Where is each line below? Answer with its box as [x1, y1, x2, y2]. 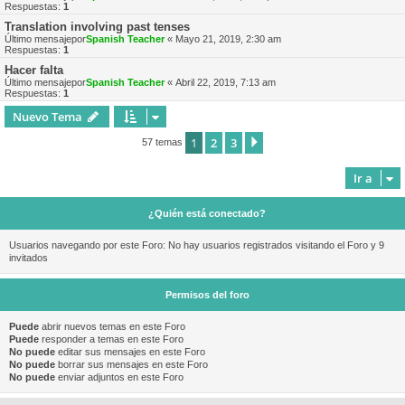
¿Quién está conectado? [148, 208, 266, 219]
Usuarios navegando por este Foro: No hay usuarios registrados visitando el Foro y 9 [9, 240, 384, 250]
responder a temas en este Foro [39, 334, 184, 344]
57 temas [142, 136, 185, 147]
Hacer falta [5, 63, 63, 77]
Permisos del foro [165, 289, 250, 300]
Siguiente [266, 136, 317, 152]
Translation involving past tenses [5, 20, 190, 33]
